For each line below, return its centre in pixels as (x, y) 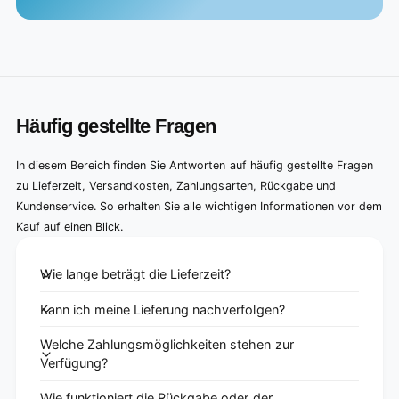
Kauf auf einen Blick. (70, 227)
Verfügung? (74, 362)
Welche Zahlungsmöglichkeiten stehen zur (167, 344)
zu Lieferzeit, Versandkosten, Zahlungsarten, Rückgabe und (176, 186)
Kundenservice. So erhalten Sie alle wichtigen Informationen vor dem (199, 207)
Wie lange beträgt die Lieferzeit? (136, 274)
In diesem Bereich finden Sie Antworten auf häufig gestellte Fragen (195, 166)
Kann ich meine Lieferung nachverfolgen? (163, 309)
